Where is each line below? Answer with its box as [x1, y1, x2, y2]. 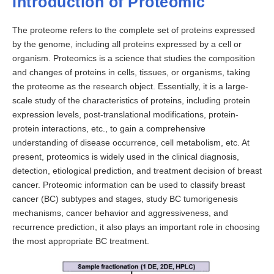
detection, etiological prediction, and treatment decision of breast [12, 165, 262, 176]
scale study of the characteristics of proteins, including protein [12, 95, 250, 105]
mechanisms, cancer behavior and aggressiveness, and [12, 207, 228, 218]
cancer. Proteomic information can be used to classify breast [12, 179, 245, 190]
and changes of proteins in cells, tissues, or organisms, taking [12, 67, 250, 77]
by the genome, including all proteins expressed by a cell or [12, 39, 242, 49]
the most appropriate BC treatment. [12, 235, 149, 246]
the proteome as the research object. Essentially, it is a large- [12, 81, 248, 91]
